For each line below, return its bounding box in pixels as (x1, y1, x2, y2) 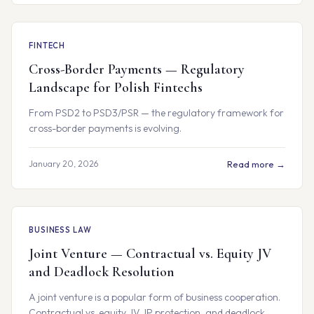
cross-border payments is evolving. (29, 122, 182, 135)
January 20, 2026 (29, 158, 98, 169)
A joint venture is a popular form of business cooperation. (29, 291, 280, 303)
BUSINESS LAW (29, 225, 92, 235)
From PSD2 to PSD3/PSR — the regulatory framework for (29, 107, 284, 119)
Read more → (227, 158, 285, 170)
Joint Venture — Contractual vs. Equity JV (29, 245, 271, 262)
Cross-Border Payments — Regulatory (29, 61, 245, 78)
